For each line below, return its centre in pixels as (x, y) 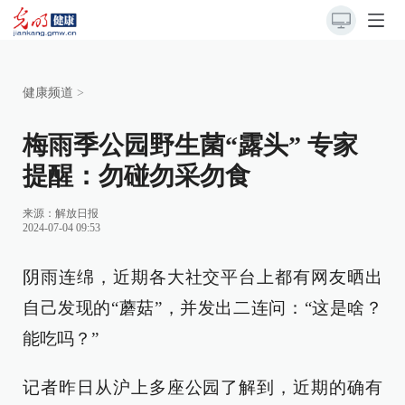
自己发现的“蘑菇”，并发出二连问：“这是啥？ (202, 308)
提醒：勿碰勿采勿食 (137, 176)
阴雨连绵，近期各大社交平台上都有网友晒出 (202, 277)
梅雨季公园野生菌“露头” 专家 (190, 145)
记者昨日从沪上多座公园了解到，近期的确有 (202, 387)
